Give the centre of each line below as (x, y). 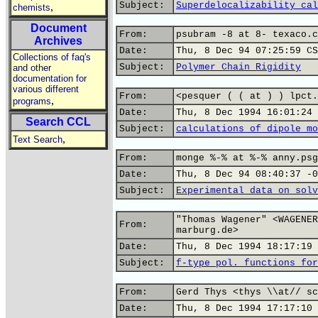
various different (46, 89)
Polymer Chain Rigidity (238, 67)
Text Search (38, 139)
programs (32, 101)
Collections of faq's (52, 57)
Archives (58, 41)
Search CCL (58, 122)
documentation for (50, 78)
